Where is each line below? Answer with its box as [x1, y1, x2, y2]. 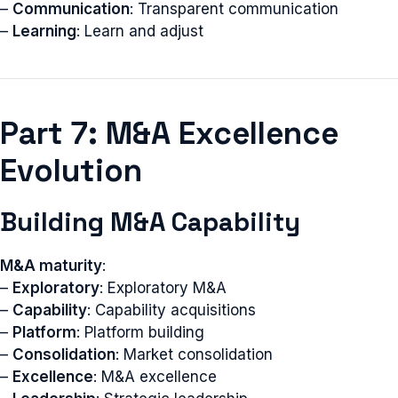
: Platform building [76, 323, 204, 341]
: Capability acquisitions [87, 301, 256, 319]
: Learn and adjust [76, 22, 203, 40]
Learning [12, 22, 76, 40]
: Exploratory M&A [99, 279, 227, 297]
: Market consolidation [115, 346, 273, 363]
